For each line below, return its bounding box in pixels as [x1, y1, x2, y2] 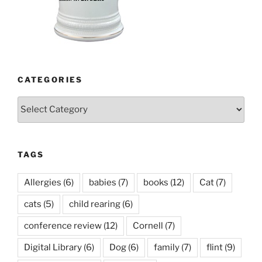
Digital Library [24, 242, 82, 253]
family [154, 242, 180, 253]
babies [89, 177, 116, 188]
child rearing [69, 199, 120, 210]
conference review [24, 220, 102, 232]
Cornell [133, 220, 163, 232]
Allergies [24, 177, 61, 188]
